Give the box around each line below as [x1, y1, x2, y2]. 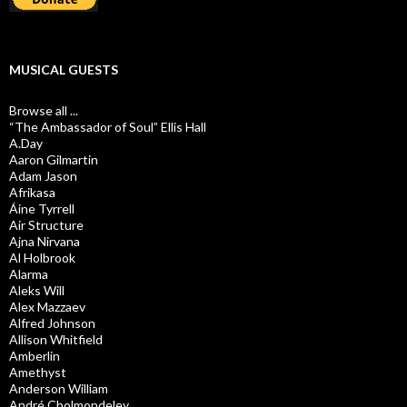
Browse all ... [9, 102, 78, 118]
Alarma [9, 265, 48, 282]
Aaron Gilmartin [9, 151, 98, 167]
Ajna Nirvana [9, 233, 80, 249]
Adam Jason [9, 167, 77, 184]
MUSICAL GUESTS [9, 61, 118, 77]
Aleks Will [9, 282, 65, 298]
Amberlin [9, 347, 60, 363]
